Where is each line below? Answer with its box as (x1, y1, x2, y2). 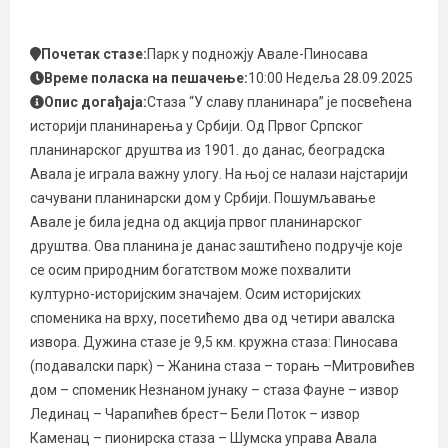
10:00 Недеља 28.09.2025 (248, 70, 413, 86)
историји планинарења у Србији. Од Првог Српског (30, 118, 363, 134)
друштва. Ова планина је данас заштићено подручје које (30, 238, 403, 254)
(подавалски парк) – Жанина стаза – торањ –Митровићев (30, 358, 415, 374)
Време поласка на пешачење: (44, 70, 248, 86)
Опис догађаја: (44, 94, 147, 110)
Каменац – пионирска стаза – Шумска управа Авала (30, 430, 377, 446)
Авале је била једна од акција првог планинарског (30, 214, 362, 230)
